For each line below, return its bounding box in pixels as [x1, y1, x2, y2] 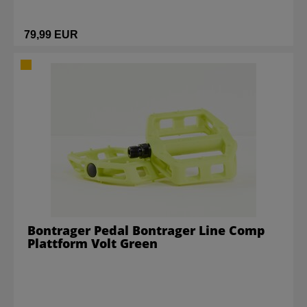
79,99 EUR [24, 29, 78, 40]
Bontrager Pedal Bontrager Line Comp [27, 222, 265, 238]
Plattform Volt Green [27, 235, 158, 251]
